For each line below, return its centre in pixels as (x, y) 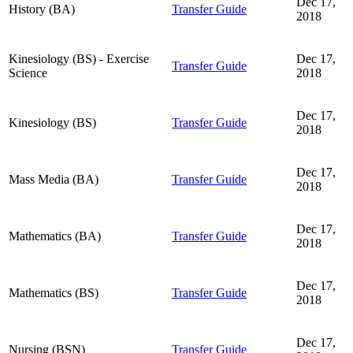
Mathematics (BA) (55, 236)
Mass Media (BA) (54, 179)
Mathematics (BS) (54, 292)
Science (28, 72)
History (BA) (42, 9)
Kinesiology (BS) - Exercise (79, 58)
